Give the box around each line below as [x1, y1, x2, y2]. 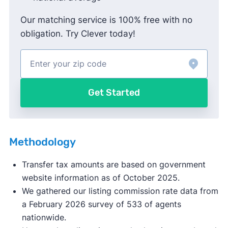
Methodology [9, 135, 76, 148]
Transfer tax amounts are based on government [21, 159, 206, 169]
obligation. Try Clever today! [20, 28, 135, 39]
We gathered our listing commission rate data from [21, 185, 218, 196]
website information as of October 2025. [21, 172, 180, 183]
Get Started [88, 87, 140, 98]
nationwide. [21, 212, 66, 222]
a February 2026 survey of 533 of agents [21, 198, 181, 209]
